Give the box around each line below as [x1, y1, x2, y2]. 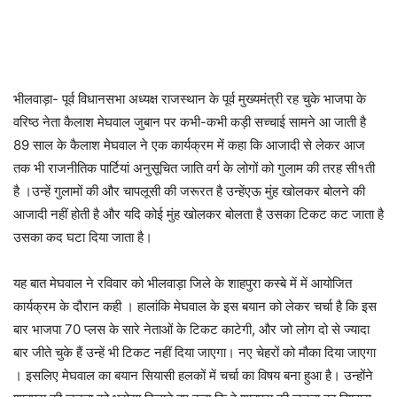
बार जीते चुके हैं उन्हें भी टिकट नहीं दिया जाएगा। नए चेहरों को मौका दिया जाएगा [13, 343, 376, 361]
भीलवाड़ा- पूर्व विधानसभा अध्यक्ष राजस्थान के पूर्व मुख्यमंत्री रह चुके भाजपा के [13, 90, 366, 107]
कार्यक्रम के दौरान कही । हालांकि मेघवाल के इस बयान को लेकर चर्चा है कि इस [13, 297, 377, 315]
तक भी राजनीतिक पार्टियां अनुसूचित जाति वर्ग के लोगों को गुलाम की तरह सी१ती [13, 159, 375, 176]
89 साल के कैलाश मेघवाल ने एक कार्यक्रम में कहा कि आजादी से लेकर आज [13, 136, 365, 153]
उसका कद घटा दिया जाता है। [13, 228, 152, 245]
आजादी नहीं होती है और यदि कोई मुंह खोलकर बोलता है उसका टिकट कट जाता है [13, 205, 384, 222]
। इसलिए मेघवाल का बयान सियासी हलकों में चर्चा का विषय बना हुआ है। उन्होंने [13, 366, 373, 384]
